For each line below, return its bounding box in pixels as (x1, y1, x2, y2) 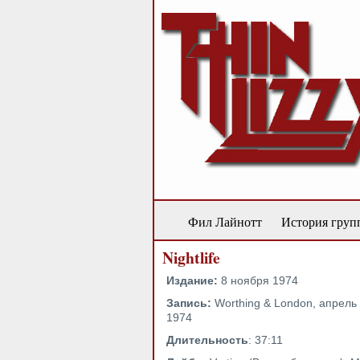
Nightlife (162, 246, 220, 269)
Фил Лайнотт (188, 213, 262, 230)
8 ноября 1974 (218, 274, 298, 287)
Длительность (166, 333, 248, 346)
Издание (166, 274, 214, 287)
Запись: (166, 297, 211, 309)
